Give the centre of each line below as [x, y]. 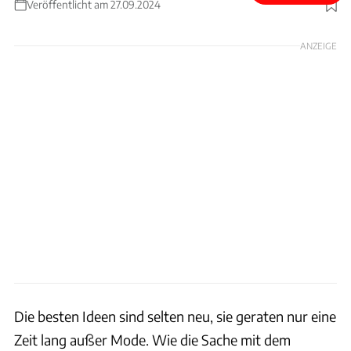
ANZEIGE [318, 46]
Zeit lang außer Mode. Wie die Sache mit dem [152, 340]
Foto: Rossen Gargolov [293, 13]
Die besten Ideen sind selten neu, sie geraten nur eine [175, 317]
